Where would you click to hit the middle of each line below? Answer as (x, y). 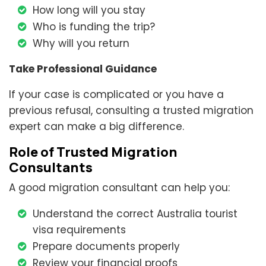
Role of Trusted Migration (93, 152)
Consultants (51, 168)
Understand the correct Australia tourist (135, 214)
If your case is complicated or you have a (116, 95)
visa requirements (79, 230)
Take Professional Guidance (83, 69)
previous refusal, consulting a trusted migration (131, 111)
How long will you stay (89, 10)
